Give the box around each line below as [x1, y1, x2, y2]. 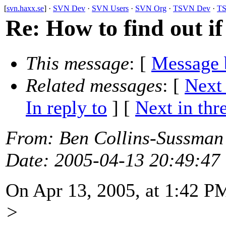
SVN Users [92, 4, 129, 13]
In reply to [26, 97, 107, 119]
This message [26, 52, 129, 74]
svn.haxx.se [7, 4, 44, 13]
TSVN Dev [173, 4, 210, 13]
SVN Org [135, 4, 166, 13]
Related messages [26, 75, 162, 96]
